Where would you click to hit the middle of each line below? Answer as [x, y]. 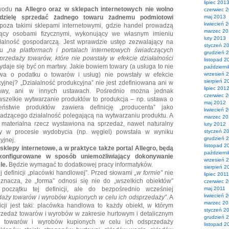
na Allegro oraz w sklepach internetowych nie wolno [94, 9]
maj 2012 [215, 102]
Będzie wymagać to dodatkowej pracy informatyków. [80, 165]
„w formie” [148, 173]
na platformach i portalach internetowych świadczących [91, 50]
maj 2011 [215, 188]
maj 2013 [215, 17]
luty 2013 [215, 38]
